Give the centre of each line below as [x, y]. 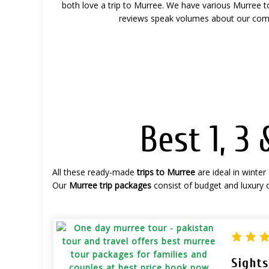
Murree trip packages [110, 185]
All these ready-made [95, 172]
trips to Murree [166, 172]
